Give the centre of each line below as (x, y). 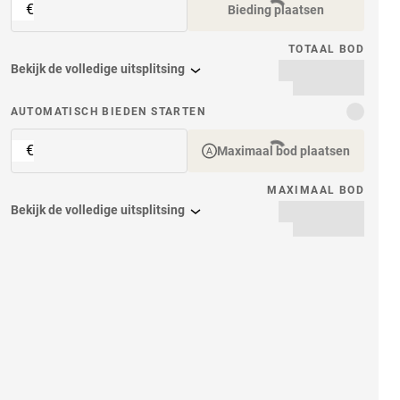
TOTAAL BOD (326, 50)
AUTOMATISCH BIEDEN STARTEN (108, 111)
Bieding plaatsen (275, 10)
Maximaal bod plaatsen (283, 151)
